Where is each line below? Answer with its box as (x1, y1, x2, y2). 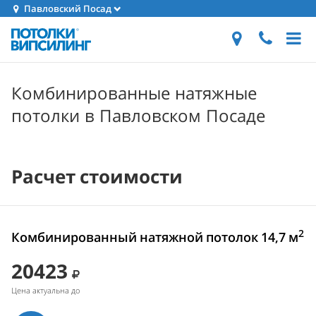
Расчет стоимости (11, 164, 183, 189)
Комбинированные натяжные (11, 81, 257, 104)
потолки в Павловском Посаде (11, 104, 265, 127)
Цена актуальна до (11, 285, 80, 296)
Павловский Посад (22, 2, 112, 15)
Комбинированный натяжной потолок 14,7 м (11, 229, 298, 245)
